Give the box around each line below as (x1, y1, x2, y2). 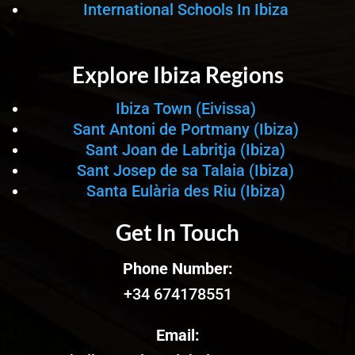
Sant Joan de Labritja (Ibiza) (86, 139, 285, 159)
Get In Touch (116, 218, 239, 246)
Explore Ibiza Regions (71, 60, 284, 88)
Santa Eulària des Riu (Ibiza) (86, 181, 285, 200)
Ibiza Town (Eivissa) (115, 98, 256, 118)
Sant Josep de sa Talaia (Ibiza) (77, 160, 294, 180)
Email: (155, 325, 200, 345)
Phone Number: (122, 258, 233, 278)
